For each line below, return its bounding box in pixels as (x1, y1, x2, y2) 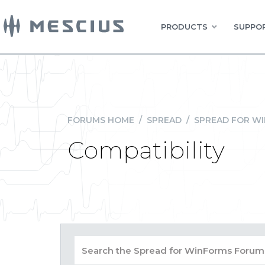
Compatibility (67, 135, 225, 164)
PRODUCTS (161, 22, 208, 31)
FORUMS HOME (67, 115, 134, 125)
